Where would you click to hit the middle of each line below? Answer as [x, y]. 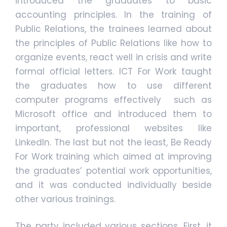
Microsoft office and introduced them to [113, 114]
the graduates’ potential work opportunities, [113, 171]
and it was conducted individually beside [113, 185]
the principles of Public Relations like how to [113, 43]
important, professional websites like [113, 128]
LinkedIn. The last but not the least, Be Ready [113, 143]
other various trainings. [65, 199]
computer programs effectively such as [113, 100]
